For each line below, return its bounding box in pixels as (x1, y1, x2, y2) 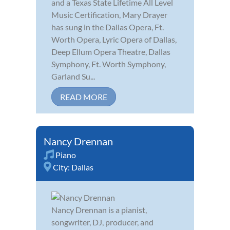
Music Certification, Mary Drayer (51, 9, 167, 20)
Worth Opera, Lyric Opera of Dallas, (51, 34, 177, 44)
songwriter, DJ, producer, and (51, 217, 154, 227)
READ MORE (60, 91, 107, 102)
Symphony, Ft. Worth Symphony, (51, 59, 166, 69)
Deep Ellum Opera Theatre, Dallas (51, 46, 170, 56)
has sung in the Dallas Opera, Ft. (51, 22, 164, 32)
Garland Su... (51, 71, 95, 81)
